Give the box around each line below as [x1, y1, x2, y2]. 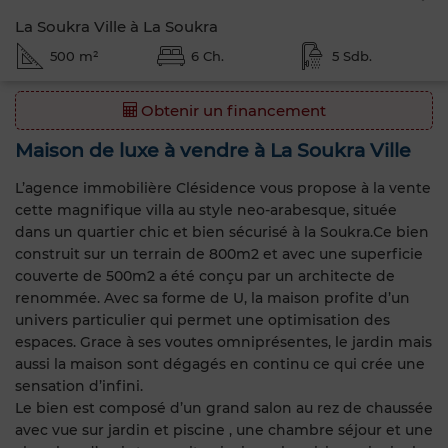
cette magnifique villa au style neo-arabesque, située [15, 200, 397, 219]
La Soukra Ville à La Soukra [15, 17, 218, 36]
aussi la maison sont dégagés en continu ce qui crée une [15, 354, 425, 373]
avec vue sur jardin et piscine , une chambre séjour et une [15, 420, 433, 439]
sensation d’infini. [15, 376, 143, 395]
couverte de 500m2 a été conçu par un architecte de [15, 266, 395, 285]
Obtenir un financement [136, 101, 326, 120]
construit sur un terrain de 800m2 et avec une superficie [15, 244, 423, 263]
